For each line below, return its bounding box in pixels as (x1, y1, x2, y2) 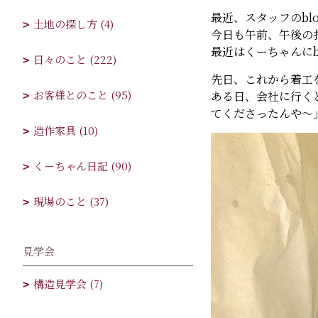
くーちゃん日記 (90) (33, 158, 131, 173)
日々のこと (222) (33, 52, 116, 67)
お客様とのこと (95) (33, 87, 131, 102)
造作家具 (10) (33, 123, 98, 138)
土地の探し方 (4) (33, 16, 114, 31)
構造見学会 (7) (33, 276, 103, 291)
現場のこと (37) (33, 194, 109, 209)
